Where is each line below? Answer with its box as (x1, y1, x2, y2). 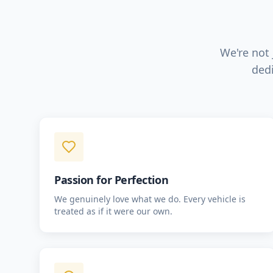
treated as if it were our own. (54, 205, 172, 217)
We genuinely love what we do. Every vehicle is (54, 193, 246, 205)
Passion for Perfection (54, 172, 169, 187)
